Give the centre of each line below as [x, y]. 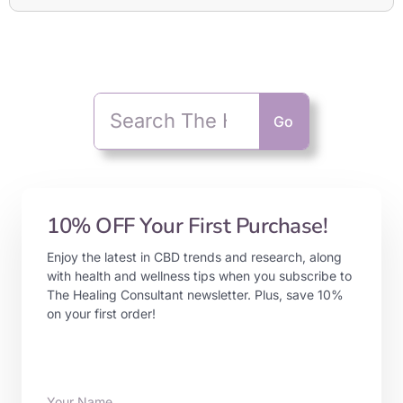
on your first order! [101, 314]
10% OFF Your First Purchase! [187, 226]
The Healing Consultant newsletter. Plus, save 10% [195, 295]
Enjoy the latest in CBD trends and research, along [194, 257]
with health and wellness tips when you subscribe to [199, 276]
